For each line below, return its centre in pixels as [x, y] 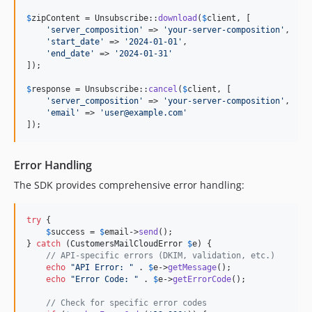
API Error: [102, 267]
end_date [70, 53]
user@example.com [143, 112]
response [51, 89]
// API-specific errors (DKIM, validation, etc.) [161, 255]
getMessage [192, 267]
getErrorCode [202, 279]
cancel [163, 89]
